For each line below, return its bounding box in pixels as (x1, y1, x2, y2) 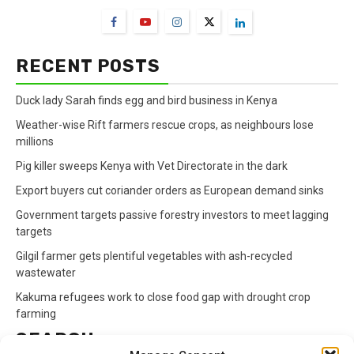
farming (16, 307, 56, 321)
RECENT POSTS (16, 55, 160, 77)
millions (16, 135, 54, 149)
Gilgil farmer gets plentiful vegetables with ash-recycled (16, 250, 292, 263)
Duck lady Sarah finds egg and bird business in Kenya (16, 94, 277, 107)
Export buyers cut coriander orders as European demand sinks (16, 184, 324, 198)
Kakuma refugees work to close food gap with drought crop (16, 291, 311, 304)
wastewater (16, 266, 78, 280)
